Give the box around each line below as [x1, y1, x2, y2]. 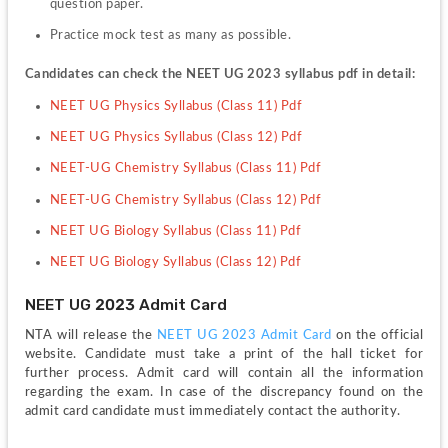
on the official [336, 328, 424, 343]
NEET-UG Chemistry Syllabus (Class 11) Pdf [49, 161, 322, 176]
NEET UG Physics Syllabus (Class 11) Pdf [49, 98, 303, 113]
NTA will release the [24, 328, 157, 343]
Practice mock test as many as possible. [49, 27, 292, 42]
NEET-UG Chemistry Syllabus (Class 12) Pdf [49, 192, 322, 207]
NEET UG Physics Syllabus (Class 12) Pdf [49, 130, 303, 145]
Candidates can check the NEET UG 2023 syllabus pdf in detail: [24, 67, 416, 82]
